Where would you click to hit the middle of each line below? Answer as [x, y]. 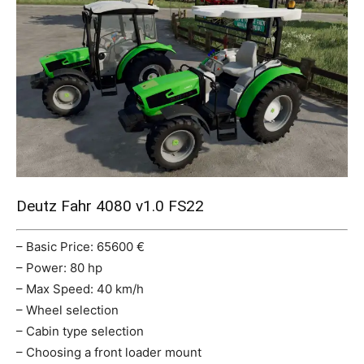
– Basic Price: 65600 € [80, 247]
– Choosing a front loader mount [109, 353]
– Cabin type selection [80, 331]
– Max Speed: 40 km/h [80, 289]
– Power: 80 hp [59, 268]
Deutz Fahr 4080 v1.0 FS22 [110, 206]
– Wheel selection [67, 310]
